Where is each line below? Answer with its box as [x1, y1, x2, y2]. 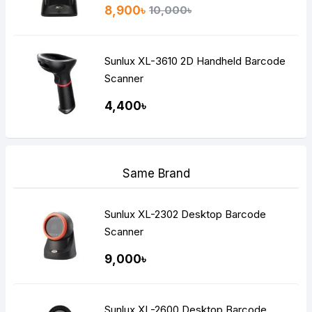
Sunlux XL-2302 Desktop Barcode [104, 207, 267, 221]
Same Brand [122, 166, 190, 180]
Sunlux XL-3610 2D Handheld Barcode [104, 54, 286, 68]
